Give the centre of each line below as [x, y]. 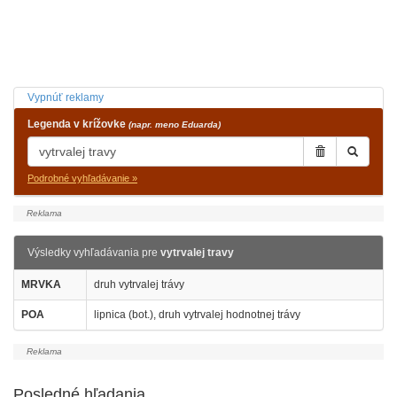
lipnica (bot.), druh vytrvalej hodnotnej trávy [197, 315]
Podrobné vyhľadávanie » [82, 178]
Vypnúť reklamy [66, 97]
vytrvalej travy [197, 253]
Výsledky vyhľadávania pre [94, 253]
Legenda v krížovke [78, 124]
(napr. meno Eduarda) [175, 125]
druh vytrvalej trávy [139, 284]
